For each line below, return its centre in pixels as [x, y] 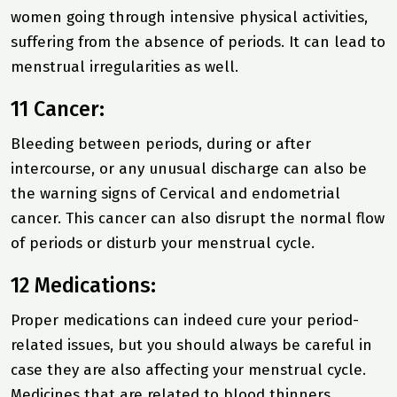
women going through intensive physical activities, [189, 17]
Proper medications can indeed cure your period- [185, 320]
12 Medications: [83, 285]
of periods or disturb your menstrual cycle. [165, 243]
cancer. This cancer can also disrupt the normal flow [198, 218]
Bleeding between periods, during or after [161, 144]
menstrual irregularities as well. [125, 66]
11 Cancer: [58, 109]
